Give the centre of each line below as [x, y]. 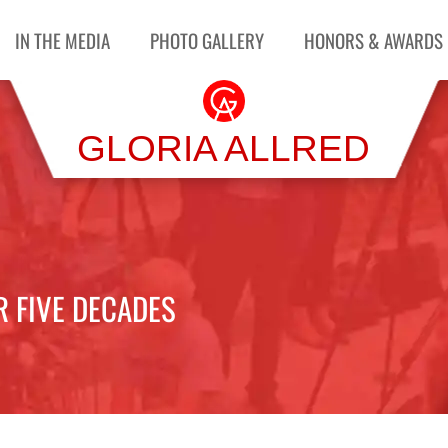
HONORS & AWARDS [374, 40]
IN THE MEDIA [63, 40]
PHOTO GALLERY [207, 40]
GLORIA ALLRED [224, 148]
